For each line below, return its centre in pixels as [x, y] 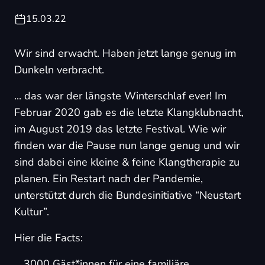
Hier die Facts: [49, 238]
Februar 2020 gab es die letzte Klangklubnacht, [129, 112]
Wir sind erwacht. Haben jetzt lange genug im [125, 53]
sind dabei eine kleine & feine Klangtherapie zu [127, 162]
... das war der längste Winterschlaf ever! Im [120, 96]
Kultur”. [32, 212]
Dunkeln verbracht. [59, 70]
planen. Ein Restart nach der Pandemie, [109, 179]
